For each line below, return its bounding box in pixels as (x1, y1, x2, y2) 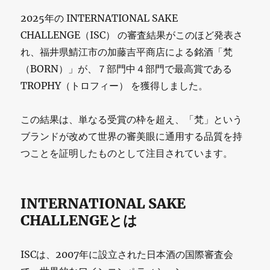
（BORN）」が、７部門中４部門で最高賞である (20, 62, 233, 75)
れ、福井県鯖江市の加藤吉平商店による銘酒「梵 (20, 45, 233, 58)
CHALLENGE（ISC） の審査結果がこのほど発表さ (20, 28, 243, 41)
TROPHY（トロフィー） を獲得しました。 (20, 79, 209, 92)
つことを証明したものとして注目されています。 (20, 146, 233, 159)
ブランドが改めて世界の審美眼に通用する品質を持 (20, 130, 243, 142)
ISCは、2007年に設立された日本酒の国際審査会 (20, 248, 234, 260)
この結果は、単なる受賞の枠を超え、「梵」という (20, 113, 243, 125)
